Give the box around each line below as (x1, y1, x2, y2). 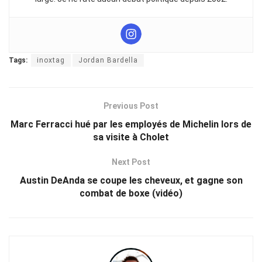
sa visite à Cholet (93, 132, 169, 143)
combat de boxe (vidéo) (80, 188, 182, 199)
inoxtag (37, 56, 65, 65)
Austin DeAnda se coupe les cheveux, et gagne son (19, 175, 243, 187)
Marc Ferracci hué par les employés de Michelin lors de (11, 119, 251, 130)
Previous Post (104, 101, 158, 111)
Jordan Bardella (78, 56, 138, 65)
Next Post (112, 157, 150, 167)
